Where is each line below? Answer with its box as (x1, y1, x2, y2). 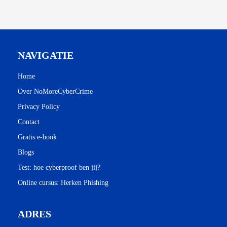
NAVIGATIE (18, 50, 73, 61)
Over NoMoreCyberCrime (18, 88, 93, 96)
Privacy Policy (18, 103, 60, 111)
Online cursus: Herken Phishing (18, 179, 108, 187)
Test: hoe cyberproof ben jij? (18, 164, 100, 172)
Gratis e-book (18, 133, 57, 141)
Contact (18, 118, 40, 126)
